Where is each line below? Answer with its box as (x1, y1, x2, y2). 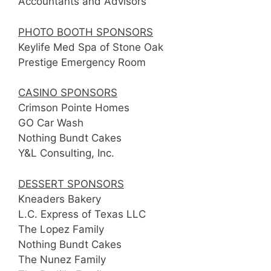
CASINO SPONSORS (18, 87, 117, 99)
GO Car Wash (18, 117, 83, 129)
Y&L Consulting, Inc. (18, 147, 114, 160)
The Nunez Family (18, 253, 106, 266)
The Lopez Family (18, 223, 104, 235)
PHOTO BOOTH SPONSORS (18, 25, 153, 38)
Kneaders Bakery (18, 192, 101, 205)
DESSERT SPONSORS (18, 177, 124, 190)
